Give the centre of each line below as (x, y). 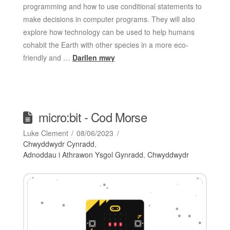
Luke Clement (45, 133)
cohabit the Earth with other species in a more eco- (106, 45)
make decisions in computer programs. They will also (109, 19)
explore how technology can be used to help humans (109, 32)
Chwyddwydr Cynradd (59, 144)
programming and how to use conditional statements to (112, 6)
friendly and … (47, 58)
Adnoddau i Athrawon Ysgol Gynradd (83, 155)
